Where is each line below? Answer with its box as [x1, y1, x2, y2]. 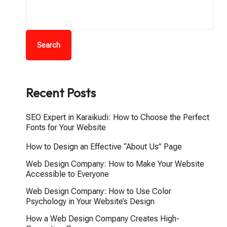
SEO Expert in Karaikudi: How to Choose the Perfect [26, 112, 209, 122]
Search [37, 41, 60, 49]
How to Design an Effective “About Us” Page [26, 142, 182, 152]
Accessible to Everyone [26, 169, 109, 179]
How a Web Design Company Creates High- [26, 214, 179, 223]
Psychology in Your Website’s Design [26, 197, 155, 206]
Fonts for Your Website [26, 123, 106, 132]
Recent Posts [26, 85, 96, 100]
